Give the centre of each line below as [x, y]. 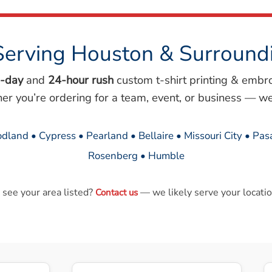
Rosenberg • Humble [136, 155]
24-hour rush [80, 80]
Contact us [116, 192]
